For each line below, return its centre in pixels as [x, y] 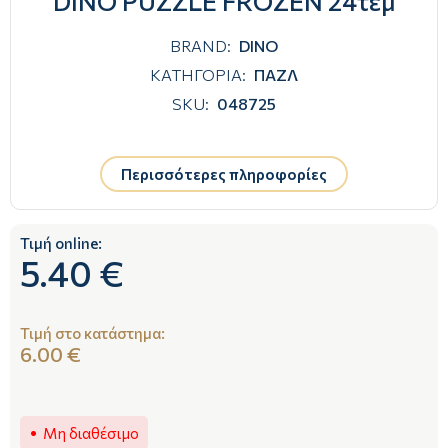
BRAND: [200, 46]
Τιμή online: [61, 242]
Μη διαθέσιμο [91, 433]
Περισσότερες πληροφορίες [224, 173]
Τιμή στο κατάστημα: [92, 332]
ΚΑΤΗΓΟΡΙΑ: [198, 75]
